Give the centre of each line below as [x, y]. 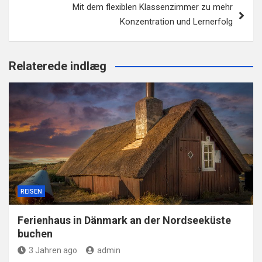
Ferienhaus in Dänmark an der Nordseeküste [124, 220]
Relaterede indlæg [58, 66]
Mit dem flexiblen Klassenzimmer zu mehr [153, 7]
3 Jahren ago [53, 250]
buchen [35, 233]
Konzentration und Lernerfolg [176, 21]
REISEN [31, 191]
